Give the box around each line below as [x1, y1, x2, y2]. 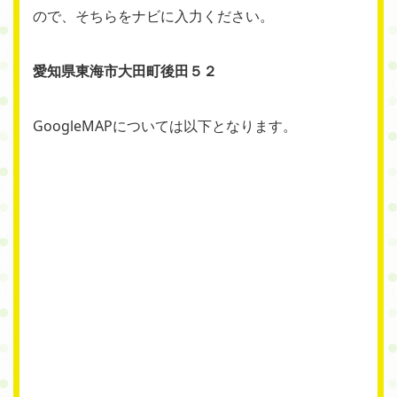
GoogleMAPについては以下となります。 [33, 116, 297, 136]
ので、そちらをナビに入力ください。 [33, 6, 274, 27]
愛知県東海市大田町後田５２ [33, 61, 217, 82]
